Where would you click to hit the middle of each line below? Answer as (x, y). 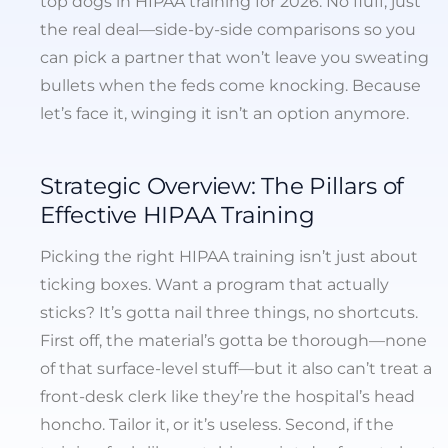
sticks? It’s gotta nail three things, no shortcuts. (229, 313)
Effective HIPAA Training (177, 214)
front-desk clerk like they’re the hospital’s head (227, 397)
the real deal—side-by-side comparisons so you (228, 29)
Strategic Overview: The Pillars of (222, 185)
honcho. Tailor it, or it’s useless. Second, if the (217, 425)
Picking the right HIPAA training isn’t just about (229, 257)
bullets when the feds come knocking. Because (230, 85)
